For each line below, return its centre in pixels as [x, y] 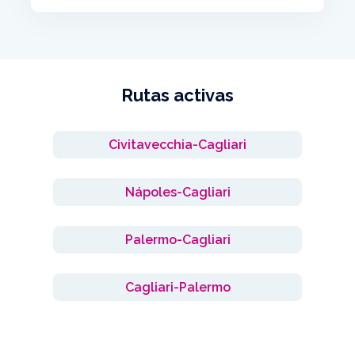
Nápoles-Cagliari [177, 192]
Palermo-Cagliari [177, 240]
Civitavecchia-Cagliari [177, 145]
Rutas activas [177, 95]
